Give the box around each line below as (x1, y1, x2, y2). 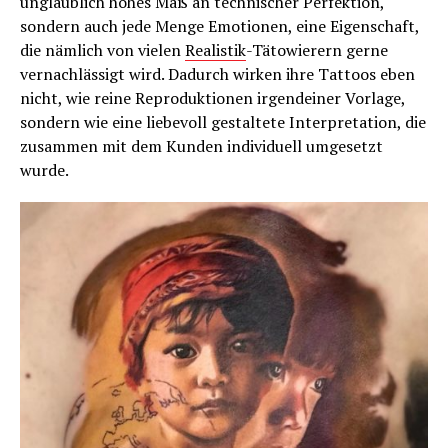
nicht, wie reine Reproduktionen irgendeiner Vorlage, (20, 87, 405, 110)
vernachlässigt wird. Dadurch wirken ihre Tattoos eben (20, 63, 415, 86)
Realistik (185, 39, 246, 62)
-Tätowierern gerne (246, 39, 388, 62)
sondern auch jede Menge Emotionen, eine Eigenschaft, (20, 15, 419, 38)
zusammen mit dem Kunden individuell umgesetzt (20, 135, 383, 158)
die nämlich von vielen (20, 39, 185, 62)
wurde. (20, 159, 69, 182)
